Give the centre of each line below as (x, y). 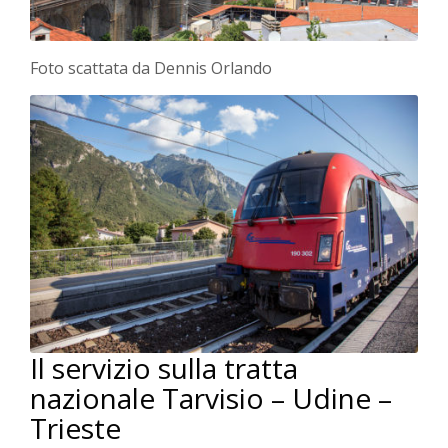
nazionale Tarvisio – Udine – (211, 398)
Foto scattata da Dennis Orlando (151, 67)
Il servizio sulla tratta (164, 368)
